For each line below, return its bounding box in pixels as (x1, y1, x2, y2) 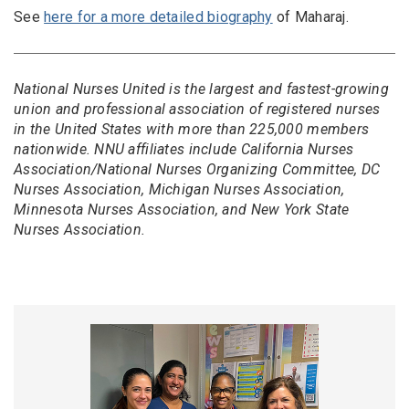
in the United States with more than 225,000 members (14, 120, 370, 138)
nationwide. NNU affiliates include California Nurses (14, 140, 354, 158)
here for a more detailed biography (44, 7, 273, 26)
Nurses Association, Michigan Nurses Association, (14, 180, 345, 198)
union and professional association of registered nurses (14, 100, 381, 118)
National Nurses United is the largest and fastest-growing (14, 79, 389, 98)
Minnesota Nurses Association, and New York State (14, 200, 350, 218)
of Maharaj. (272, 7, 350, 26)
